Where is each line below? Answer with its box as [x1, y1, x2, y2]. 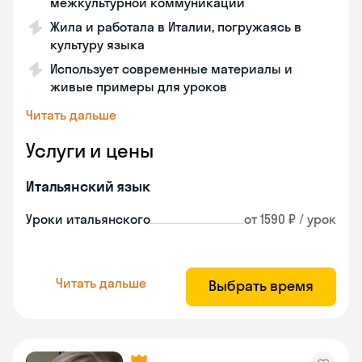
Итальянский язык [26, 177, 150, 196]
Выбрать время [208, 276, 314, 295]
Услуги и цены [26, 138, 154, 162]
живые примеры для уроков [50, 78, 227, 95]
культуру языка [50, 36, 145, 53]
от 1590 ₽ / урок [244, 211, 336, 227]
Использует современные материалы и [50, 61, 293, 77]
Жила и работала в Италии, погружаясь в [50, 19, 301, 35]
